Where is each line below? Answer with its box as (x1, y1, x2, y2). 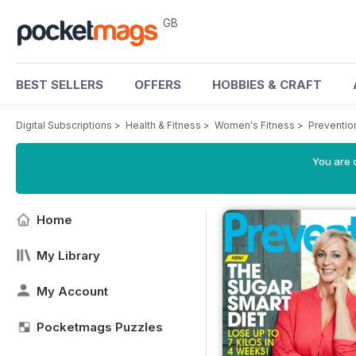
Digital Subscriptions (16, 119, 112, 131)
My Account (37, 284, 108, 299)
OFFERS (134, 77, 181, 92)
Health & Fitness (126, 119, 201, 131)
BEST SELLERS (16, 77, 103, 92)
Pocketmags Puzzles (37, 319, 163, 335)
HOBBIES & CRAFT (212, 77, 322, 92)
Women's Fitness (215, 119, 295, 131)
